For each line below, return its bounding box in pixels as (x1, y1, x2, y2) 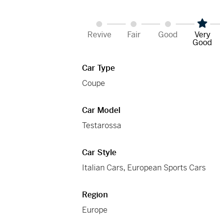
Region (82, 190, 109, 200)
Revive (87, 29, 111, 40)
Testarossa (82, 120, 122, 131)
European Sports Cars (127, 163, 206, 173)
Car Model (82, 105, 121, 116)
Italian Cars (82, 163, 124, 173)
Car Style (82, 147, 117, 158)
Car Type (82, 63, 115, 74)
